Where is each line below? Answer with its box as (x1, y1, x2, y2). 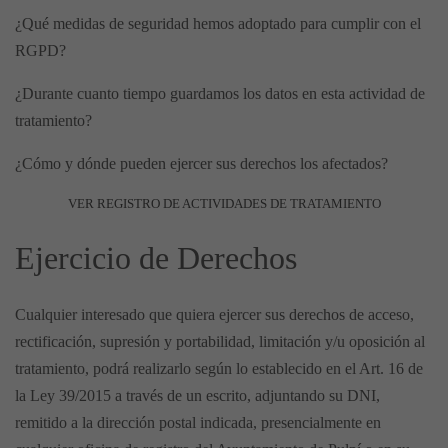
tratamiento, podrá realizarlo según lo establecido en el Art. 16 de (15, 360, 423, 378)
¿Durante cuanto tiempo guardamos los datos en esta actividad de (15, 85, 425, 103)
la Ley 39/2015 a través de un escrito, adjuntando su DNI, (15, 387, 380, 405)
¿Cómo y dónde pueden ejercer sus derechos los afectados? (15, 155, 404, 173)
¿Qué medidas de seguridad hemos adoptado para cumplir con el (15, 15, 421, 33)
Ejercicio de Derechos (15, 240, 329, 277)
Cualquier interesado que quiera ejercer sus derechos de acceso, (15, 306, 414, 324)
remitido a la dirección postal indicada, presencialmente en (15, 414, 381, 432)
